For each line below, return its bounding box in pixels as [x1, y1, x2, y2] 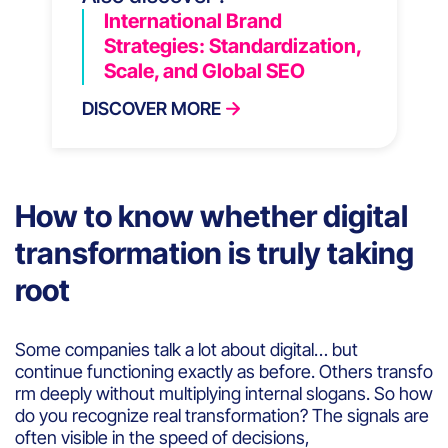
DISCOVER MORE [81, 97, 221, 119]
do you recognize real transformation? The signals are [15, 404, 433, 426]
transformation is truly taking [15, 234, 414, 271]
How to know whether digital [15, 197, 408, 234]
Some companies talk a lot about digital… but [15, 338, 358, 360]
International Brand [103, 8, 282, 33]
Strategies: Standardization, [103, 33, 361, 58]
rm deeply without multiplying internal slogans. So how [15, 382, 433, 404]
